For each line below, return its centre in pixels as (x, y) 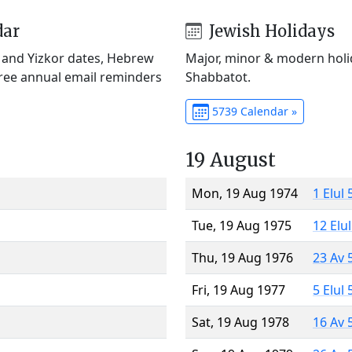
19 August (231, 159)
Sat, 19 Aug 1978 (240, 322)
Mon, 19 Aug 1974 (245, 193)
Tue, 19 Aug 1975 (242, 225)
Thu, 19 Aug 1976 (242, 257)
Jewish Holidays (269, 31)
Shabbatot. (218, 77)
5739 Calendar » (253, 111)
